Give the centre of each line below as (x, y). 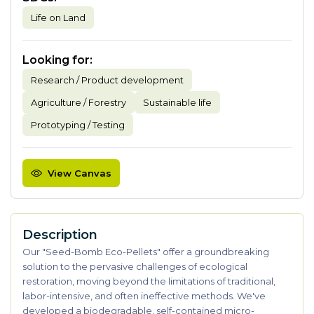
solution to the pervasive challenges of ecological (135, 266)
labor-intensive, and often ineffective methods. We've (144, 296)
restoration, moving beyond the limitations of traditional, (149, 281)
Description (60, 235)
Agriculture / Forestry (78, 102)
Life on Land (58, 18)
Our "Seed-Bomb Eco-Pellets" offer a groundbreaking (146, 252)
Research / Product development (107, 80)
